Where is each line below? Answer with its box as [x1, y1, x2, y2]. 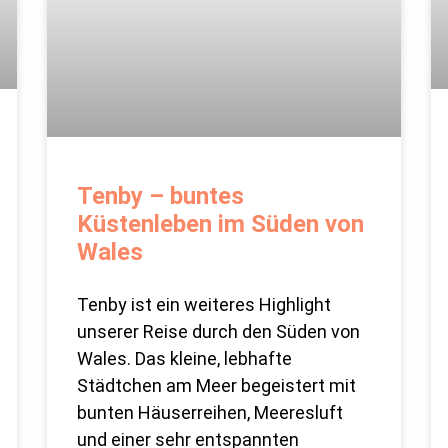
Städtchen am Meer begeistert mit [77, 375, 357, 397]
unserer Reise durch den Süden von [77, 321, 361, 343]
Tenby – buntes [77, 182, 245, 211]
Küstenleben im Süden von [77, 210, 365, 239]
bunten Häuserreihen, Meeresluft [77, 402, 344, 424]
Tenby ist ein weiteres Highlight [77, 294, 332, 316]
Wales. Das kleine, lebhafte [77, 348, 293, 370]
